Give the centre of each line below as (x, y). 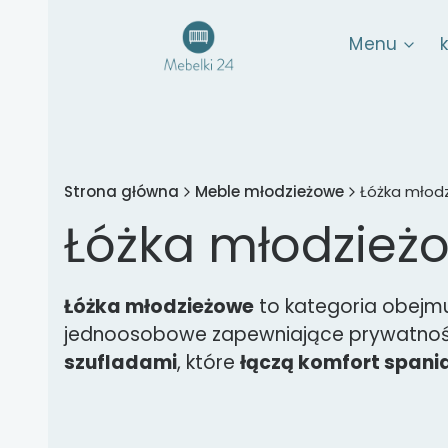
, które (208, 362)
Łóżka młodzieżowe (159, 306)
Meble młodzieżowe (269, 191)
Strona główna (121, 191)
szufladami (120, 362)
